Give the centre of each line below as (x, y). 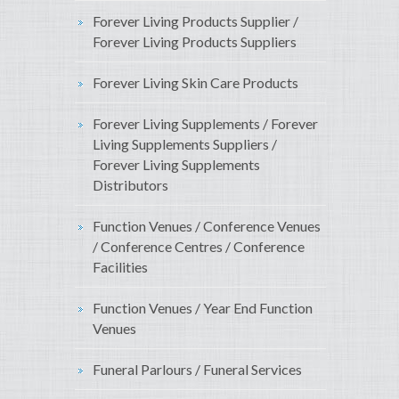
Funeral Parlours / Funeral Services (197, 370)
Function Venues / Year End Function (203, 308)
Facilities (120, 267)
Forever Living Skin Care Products (195, 83)
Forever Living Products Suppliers (195, 42)
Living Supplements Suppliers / (185, 144)
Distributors (130, 185)
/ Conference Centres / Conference (199, 247)
